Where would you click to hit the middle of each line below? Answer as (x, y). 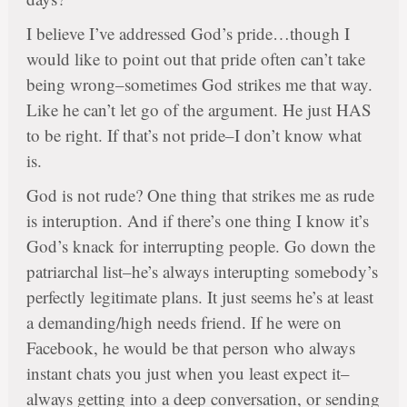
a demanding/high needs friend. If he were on (184, 323)
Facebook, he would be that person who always (190, 348)
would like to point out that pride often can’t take (195, 59)
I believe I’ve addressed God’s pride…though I (188, 34)
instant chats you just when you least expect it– (188, 373)
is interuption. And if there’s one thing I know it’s (197, 221)
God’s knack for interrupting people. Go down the (200, 246)
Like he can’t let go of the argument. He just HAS (199, 110)
